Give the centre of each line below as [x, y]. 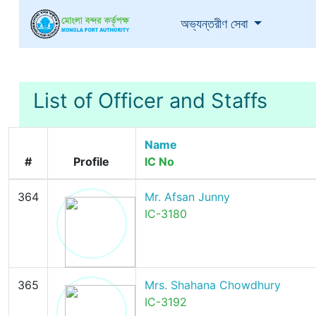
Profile [92, 162]
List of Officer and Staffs [150, 101]
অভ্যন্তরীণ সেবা [215, 24]
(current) [277, 23]
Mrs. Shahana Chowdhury [212, 285]
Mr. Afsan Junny [187, 197]
